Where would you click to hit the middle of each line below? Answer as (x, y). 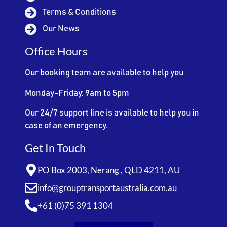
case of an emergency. (67, 126)
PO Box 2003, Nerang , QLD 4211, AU (109, 170)
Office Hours (56, 51)
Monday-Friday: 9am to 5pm (77, 93)
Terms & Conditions (80, 13)
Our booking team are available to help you (104, 73)
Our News (61, 29)
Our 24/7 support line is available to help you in (112, 113)
